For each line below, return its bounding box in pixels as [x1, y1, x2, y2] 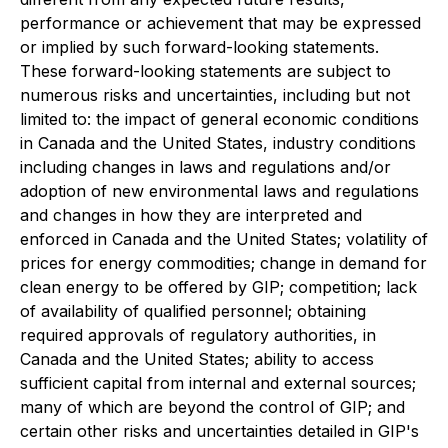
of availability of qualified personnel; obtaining [20, 301, 366, 322]
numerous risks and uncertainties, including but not [20, 85, 410, 106]
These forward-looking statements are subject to [20, 61, 391, 82]
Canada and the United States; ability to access [20, 349, 374, 370]
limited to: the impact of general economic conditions [20, 109, 419, 130]
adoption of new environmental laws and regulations [20, 181, 419, 202]
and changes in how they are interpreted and [20, 205, 362, 226]
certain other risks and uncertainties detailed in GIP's [20, 421, 419, 442]
